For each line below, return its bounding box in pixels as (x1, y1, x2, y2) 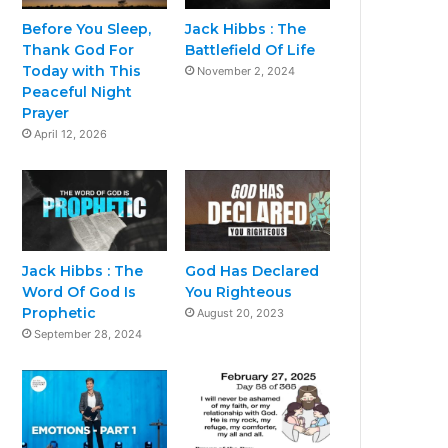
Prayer (22, 103, 70, 122)
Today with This (22, 61, 142, 80)
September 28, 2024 (34, 327, 143, 342)
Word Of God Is (22, 283, 137, 302)
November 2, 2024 (197, 63, 296, 78)
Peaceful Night (22, 82, 133, 101)
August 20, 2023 (197, 306, 285, 321)
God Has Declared (185, 262, 320, 281)
